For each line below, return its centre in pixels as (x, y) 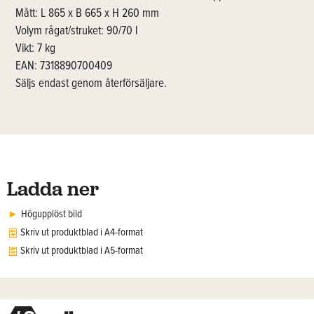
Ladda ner (53, 189)
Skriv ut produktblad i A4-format (82, 233)
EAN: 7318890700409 (64, 66)
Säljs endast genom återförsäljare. (91, 84)
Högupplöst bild (52, 215)
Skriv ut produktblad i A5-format (82, 251)
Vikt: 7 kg (36, 49)
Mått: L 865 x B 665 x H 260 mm (88, 14)
